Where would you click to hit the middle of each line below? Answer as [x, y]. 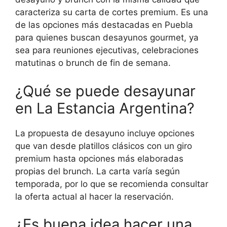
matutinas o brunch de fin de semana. [93, 63]
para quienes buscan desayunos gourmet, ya [107, 38]
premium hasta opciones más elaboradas [99, 158]
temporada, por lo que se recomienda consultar [112, 184]
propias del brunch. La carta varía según [98, 171]
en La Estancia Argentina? [105, 108]
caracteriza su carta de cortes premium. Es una [112, 12]
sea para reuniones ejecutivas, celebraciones [107, 50]
